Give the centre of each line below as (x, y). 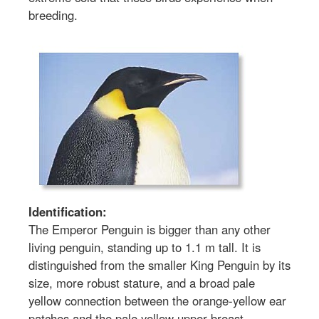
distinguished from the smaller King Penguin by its (159, 265)
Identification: (68, 211)
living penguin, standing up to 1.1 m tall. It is (145, 247)
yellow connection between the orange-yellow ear (157, 300)
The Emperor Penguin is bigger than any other (150, 229)
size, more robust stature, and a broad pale (142, 282)
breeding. (53, 15)
